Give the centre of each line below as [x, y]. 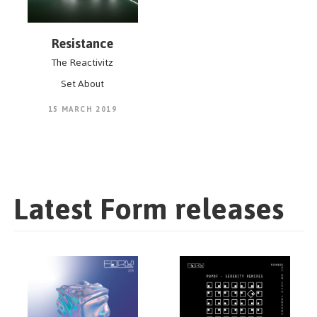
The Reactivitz [82, 63]
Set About [82, 84]
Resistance [82, 44]
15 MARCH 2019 [82, 109]
